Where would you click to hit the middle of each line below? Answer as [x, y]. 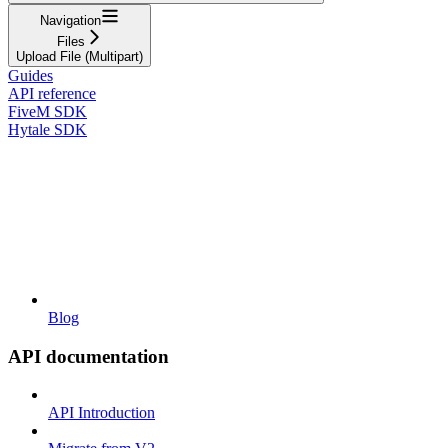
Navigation [70, 20]
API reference [52, 93]
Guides [30, 75]
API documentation [88, 356]
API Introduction [101, 413]
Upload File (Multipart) [79, 56]
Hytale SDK [47, 129]
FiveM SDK [47, 111]
